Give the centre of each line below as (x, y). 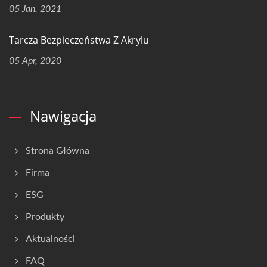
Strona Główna (58, 151)
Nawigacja (63, 116)
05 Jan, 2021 (35, 9)
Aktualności (50, 239)
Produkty (45, 217)
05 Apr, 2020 (35, 61)
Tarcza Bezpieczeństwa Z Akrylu (79, 40)
